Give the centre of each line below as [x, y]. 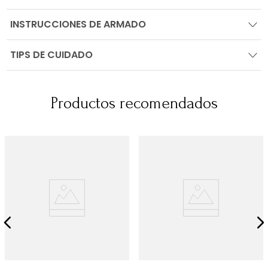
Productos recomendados [134, 103]
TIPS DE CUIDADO [52, 55]
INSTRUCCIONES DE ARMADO [78, 25]
